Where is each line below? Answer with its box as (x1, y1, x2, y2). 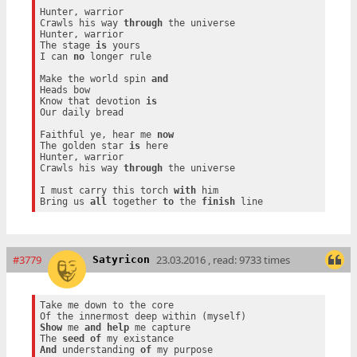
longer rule (84, 50, 151, 62)
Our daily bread (39, 106, 124, 118)
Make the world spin (39, 73, 151, 84)
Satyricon (92, 253, 150, 265)
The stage (39, 39, 96, 51)
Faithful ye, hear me (39, 128, 157, 140)
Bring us (39, 195, 90, 207)
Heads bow (39, 84, 90, 96)
